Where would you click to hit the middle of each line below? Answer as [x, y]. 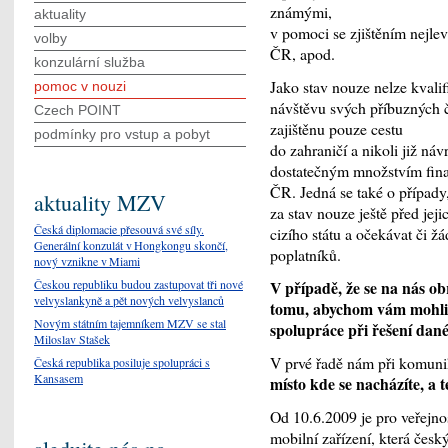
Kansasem [58, 377]
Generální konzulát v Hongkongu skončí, [131, 244]
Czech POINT [77, 110]
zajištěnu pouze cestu [336, 129]
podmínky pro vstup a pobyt [122, 134]
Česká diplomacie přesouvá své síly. [119, 228]
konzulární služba [89, 62]
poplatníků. [305, 255]
